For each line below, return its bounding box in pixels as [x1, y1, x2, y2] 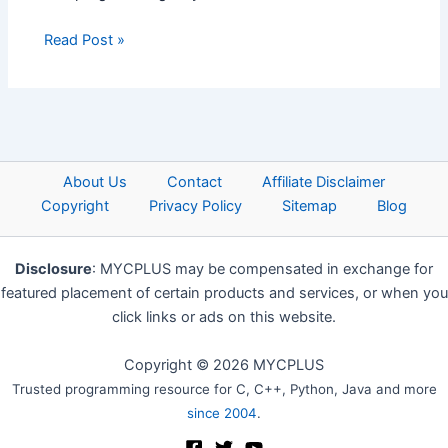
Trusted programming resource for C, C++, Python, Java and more [11, 381, 437, 398]
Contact [167, 173, 222, 192]
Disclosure [15, 260, 92, 279]
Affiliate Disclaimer [262, 173, 385, 192]
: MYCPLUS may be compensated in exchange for [92, 260, 433, 279]
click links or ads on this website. [112, 308, 336, 327]
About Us [63, 173, 127, 192]
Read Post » [44, 31, 126, 50]
